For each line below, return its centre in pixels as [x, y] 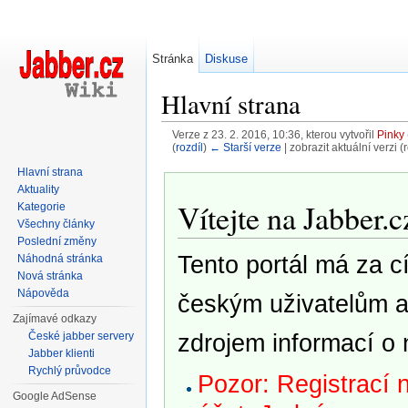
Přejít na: [189, 162]
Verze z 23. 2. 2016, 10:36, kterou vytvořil [274, 135]
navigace [243, 162]
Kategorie [42, 207]
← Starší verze [245, 148]
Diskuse [227, 59]
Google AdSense [55, 396]
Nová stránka [51, 276]
